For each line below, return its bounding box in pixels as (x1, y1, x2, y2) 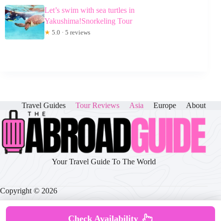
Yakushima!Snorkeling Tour (44, 17, 132, 26)
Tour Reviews (75, 101, 120, 110)
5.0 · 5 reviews (50, 29, 90, 37)
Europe (153, 101, 177, 110)
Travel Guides (22, 101, 66, 110)
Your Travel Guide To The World (52, 157, 156, 166)
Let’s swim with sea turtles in (44, 6, 135, 15)
